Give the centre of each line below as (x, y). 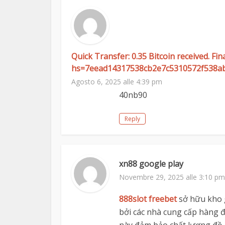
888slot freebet (148, 199)
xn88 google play (151, 164)
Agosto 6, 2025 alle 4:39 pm (117, 82)
